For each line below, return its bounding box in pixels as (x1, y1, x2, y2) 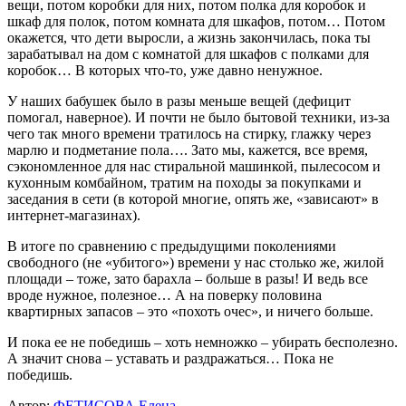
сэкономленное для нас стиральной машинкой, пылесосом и (7, 158, 381, 174)
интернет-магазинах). (7, 207, 140, 223)
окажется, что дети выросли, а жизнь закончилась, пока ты (7, 29, 371, 45)
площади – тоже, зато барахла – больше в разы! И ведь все (7, 270, 368, 286)
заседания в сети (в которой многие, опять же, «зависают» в (7, 190, 379, 207)
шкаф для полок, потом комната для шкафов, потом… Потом (7, 13, 385, 29)
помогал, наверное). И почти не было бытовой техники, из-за (7, 109, 390, 125)
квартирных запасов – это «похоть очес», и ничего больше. (7, 303, 373, 319)
